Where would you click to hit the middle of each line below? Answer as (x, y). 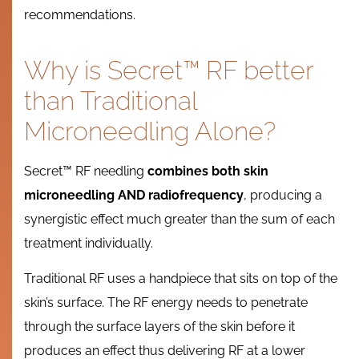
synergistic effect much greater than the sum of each (179, 219)
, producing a (283, 195)
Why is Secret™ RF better (169, 70)
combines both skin (208, 171)
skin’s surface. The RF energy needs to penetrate (166, 303)
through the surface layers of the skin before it (159, 327)
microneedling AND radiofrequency (134, 195)
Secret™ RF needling (86, 171)
